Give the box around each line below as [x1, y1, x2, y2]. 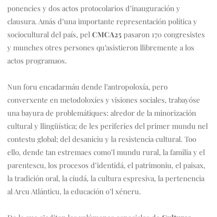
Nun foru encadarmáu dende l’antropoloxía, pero [7, 82, 168, 92]
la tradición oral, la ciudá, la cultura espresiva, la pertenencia [7, 173, 204, 184]
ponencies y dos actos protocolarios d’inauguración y [7, 3, 180, 14]
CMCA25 [92, 30, 122, 40]
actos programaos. [7, 56, 67, 66]
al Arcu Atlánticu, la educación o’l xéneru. [7, 186, 141, 197]
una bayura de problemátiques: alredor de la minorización [7, 108, 196, 118]
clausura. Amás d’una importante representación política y [7, 16, 197, 27]
